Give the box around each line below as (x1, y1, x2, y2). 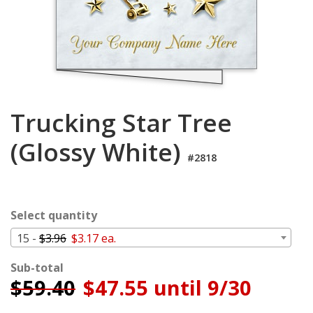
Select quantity (10, 208, 97, 223)
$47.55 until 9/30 (78, 274, 252, 301)
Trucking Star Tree (10, 106, 232, 139)
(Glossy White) (10, 136, 187, 168)
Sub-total (10, 260, 64, 275)
